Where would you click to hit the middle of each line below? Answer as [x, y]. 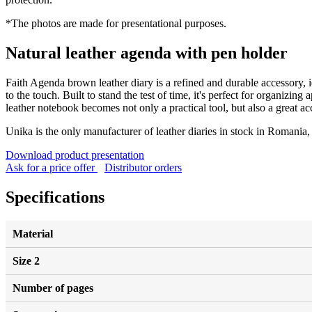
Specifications [55, 197]
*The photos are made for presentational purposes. [116, 23]
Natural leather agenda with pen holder [147, 53]
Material [33, 233]
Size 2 [26, 260]
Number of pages [53, 288]
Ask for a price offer [52, 167]
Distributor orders [143, 167]
